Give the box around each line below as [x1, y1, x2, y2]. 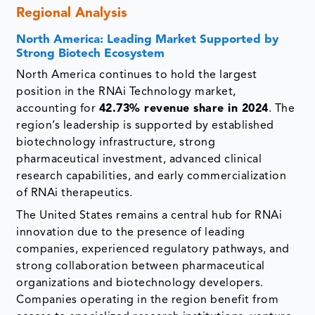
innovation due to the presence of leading [16, 226, 245, 238]
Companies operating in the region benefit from [16, 294, 279, 306]
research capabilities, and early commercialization [16, 170, 287, 182]
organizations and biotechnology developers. [16, 277, 264, 289]
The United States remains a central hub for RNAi [16, 210, 283, 221]
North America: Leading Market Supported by [16, 33, 279, 46]
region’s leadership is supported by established [16, 120, 274, 131]
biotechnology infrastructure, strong [16, 136, 216, 148]
